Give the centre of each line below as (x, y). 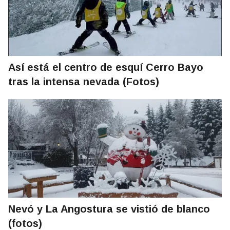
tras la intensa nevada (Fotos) (84, 82)
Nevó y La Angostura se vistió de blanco (109, 209)
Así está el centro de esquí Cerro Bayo (106, 68)
